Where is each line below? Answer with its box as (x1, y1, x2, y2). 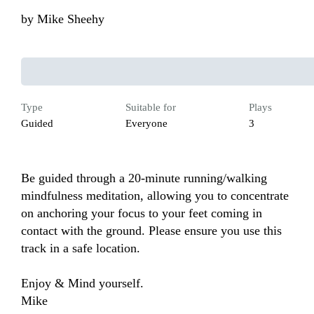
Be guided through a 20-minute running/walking (21, 171, 267, 186)
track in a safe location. (21, 241, 140, 256)
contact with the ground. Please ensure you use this (21, 224, 282, 238)
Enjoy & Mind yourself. (21, 276, 151, 291)
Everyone (125, 118, 168, 130)
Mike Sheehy (37, 12, 104, 27)
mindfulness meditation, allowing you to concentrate (21, 189, 289, 203)
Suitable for (125, 102, 177, 114)
